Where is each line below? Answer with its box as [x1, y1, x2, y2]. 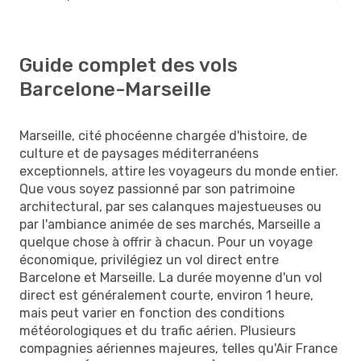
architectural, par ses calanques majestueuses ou [19, 198, 322, 214]
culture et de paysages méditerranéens [19, 145, 259, 161]
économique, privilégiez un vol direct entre [19, 251, 279, 268]
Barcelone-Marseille [19, 77, 211, 101]
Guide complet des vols [19, 53, 238, 77]
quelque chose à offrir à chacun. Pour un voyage [19, 234, 313, 250]
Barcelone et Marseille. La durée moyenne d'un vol [19, 269, 322, 285]
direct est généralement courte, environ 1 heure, [19, 287, 313, 303]
